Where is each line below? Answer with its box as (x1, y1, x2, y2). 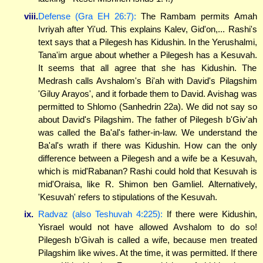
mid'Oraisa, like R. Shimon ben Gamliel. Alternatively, (38, 178, 257, 189)
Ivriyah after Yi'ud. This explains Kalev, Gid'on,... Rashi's (38, 23, 257, 34)
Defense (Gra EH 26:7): (38, 11, 136, 21)
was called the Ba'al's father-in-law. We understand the (38, 127, 257, 137)
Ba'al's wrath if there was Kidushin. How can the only (38, 140, 257, 150)
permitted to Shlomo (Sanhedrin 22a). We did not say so (38, 101, 257, 112)
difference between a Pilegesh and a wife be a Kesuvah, (38, 153, 257, 163)
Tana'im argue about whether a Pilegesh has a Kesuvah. (38, 49, 257, 60)
